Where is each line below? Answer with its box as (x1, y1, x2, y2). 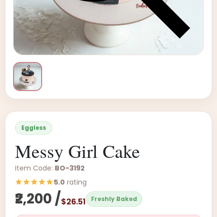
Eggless (21, 124, 46, 132)
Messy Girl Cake (15, 139, 140, 163)
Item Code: (15, 163, 55, 173)
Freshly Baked (91, 195, 137, 203)
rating (65, 177, 87, 187)
